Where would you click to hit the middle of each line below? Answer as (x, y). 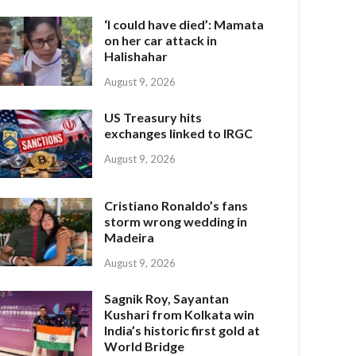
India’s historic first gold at (182, 331)
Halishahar (136, 56)
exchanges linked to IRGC (179, 133)
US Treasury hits (153, 118)
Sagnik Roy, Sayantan (167, 299)
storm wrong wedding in (176, 222)
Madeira (130, 238)
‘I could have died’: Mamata (184, 25)
